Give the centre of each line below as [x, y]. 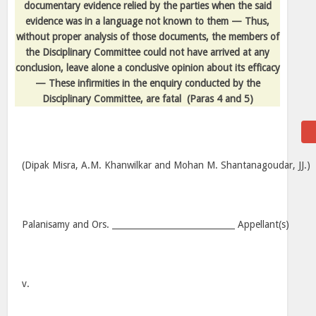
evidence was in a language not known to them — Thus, [147, 21]
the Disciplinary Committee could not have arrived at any [147, 52]
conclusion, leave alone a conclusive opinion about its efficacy [147, 68]
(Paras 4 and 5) [220, 99]
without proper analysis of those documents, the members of [147, 37]
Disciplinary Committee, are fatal [111, 99]
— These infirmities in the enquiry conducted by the [147, 83]
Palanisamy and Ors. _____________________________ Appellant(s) [156, 224]
